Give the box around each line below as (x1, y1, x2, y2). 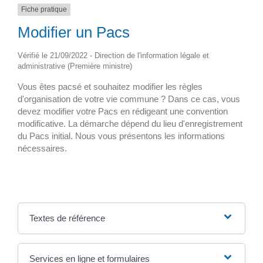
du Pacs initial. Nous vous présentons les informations (18, 130, 225, 141)
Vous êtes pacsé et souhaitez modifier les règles (18, 81, 203, 92)
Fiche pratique (21, 5, 67, 14)
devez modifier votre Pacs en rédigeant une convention (18, 106, 228, 116)
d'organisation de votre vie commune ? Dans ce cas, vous (18, 93, 240, 104)
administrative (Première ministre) (18, 61, 132, 70)
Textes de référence (29, 213, 105, 224)
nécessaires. (18, 143, 67, 153)
